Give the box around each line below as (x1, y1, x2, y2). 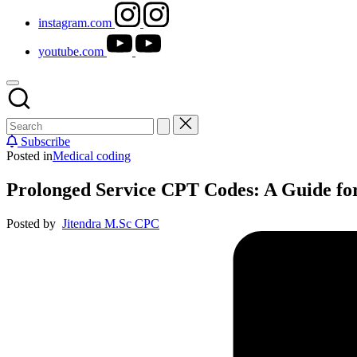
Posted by (6, 216, 56, 230)
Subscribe (18, 135, 70, 148)
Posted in (6, 149, 53, 163)
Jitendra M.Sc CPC (62, 216, 159, 230)
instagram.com (38, 16, 112, 29)
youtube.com (38, 45, 104, 58)
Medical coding (53, 149, 131, 163)
